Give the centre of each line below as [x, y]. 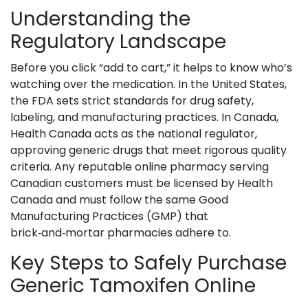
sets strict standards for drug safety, [155, 101]
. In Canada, [247, 118]
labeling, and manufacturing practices [113, 118]
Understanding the [100, 19]
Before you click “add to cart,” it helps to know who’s [151, 68]
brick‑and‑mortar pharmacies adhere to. [121, 233]
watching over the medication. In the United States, [148, 85]
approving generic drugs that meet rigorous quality [148, 151]
